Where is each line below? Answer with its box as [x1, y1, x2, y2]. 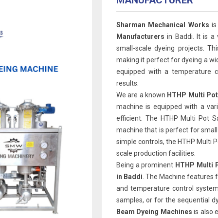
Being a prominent [116, 161, 176, 169]
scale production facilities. [116, 149, 196, 157]
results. [116, 79, 139, 87]
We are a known [116, 91, 167, 99]
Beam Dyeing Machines [116, 208, 194, 216]
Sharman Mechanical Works [116, 21, 209, 29]
